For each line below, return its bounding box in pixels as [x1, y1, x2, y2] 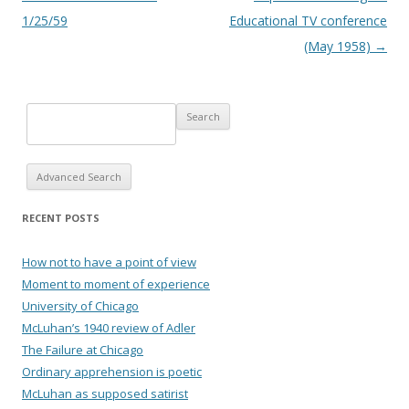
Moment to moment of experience [22, 276, 210, 293]
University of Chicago [22, 298, 139, 315]
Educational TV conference [229, 12, 387, 29]
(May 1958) [304, 37, 374, 55]
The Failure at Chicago [22, 341, 143, 359]
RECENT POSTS [22, 211, 100, 225]
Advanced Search [37, 169, 121, 184]
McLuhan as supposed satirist [22, 385, 188, 403]
